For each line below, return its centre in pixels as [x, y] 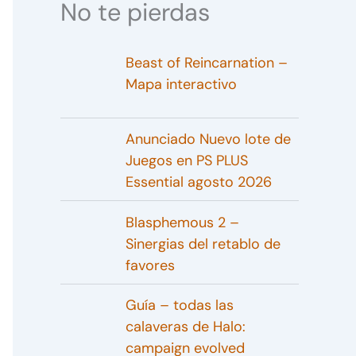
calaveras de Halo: [185, 327]
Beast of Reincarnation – [206, 63]
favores [150, 265]
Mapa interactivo [181, 85]
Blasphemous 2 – [182, 222]
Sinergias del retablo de [203, 244]
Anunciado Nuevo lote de [208, 139]
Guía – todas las [179, 306]
